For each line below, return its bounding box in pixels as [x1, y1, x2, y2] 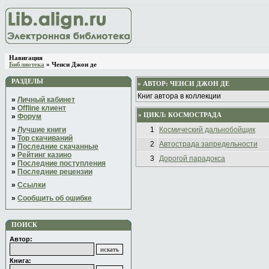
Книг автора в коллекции [138, 92, 221, 100]
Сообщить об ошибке [17, 194, 92, 202]
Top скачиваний [17, 134, 73, 142]
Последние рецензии [17, 168, 92, 176]
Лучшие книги [17, 125, 66, 134]
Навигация [9, 55, 43, 61]
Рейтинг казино [17, 151, 71, 159]
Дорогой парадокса [159, 154, 225, 163]
